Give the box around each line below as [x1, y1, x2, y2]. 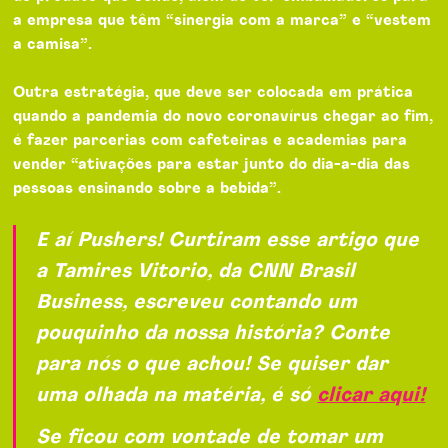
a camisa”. [13, 36, 98, 52]
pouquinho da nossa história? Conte [36, 322, 391, 343]
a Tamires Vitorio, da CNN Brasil [36, 260, 356, 281]
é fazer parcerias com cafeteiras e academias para [13, 132, 408, 148]
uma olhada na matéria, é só [36, 384, 318, 405]
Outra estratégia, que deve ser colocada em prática [13, 84, 414, 100]
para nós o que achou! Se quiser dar [36, 353, 389, 374]
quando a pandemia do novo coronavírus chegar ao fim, [13, 108, 434, 124]
